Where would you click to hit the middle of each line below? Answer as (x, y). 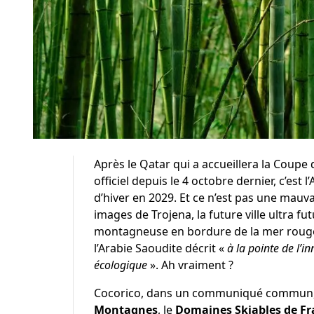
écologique (120, 265)
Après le (116, 164)
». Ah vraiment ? (190, 265)
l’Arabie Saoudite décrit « (160, 248)
